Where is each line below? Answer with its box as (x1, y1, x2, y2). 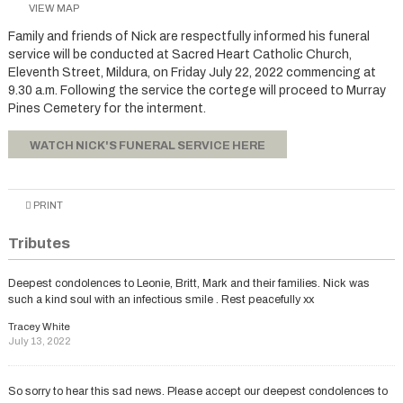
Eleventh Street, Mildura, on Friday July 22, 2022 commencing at (7, 66, 376, 80)
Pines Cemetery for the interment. (7, 102, 206, 116)
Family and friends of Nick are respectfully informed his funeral (7, 30, 370, 44)
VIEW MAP (29, 3, 80, 14)
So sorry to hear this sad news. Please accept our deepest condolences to (7, 384, 388, 398)
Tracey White (7, 320, 70, 332)
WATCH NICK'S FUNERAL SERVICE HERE (30, 139, 265, 153)
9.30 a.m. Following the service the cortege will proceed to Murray (7, 84, 386, 98)
